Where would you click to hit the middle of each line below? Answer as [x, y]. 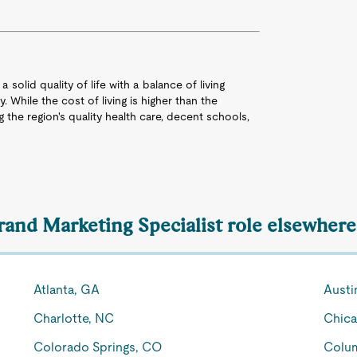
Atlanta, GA [67, 290]
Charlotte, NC [74, 318]
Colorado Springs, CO [98, 347]
